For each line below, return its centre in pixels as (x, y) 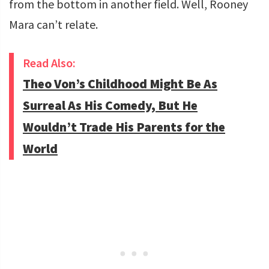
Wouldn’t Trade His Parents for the (124, 127)
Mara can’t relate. (53, 25)
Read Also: (49, 63)
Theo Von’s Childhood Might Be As (120, 84)
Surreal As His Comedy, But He (110, 106)
